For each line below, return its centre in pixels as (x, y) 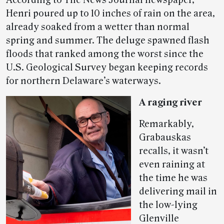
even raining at (172, 164)
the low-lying (168, 205)
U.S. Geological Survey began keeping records (107, 67)
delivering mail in (178, 191)
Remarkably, (166, 124)
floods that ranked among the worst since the (105, 54)
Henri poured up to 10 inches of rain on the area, (110, 13)
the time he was (173, 178)
